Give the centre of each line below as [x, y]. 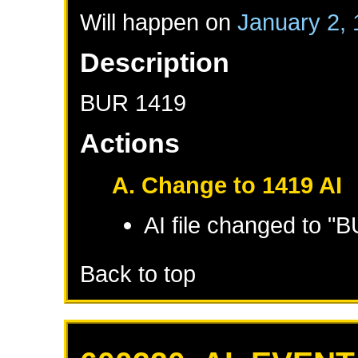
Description [155, 63]
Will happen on [159, 22]
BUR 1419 [133, 103]
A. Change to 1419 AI [227, 185]
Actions [130, 143]
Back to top [138, 274]
